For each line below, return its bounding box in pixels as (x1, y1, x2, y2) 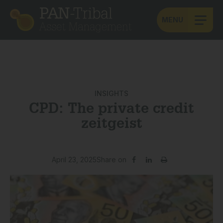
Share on (97, 155, 126, 164)
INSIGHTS (95, 89, 128, 98)
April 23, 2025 (52, 155, 97, 164)
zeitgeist (81, 117, 142, 132)
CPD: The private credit (29, 103, 194, 117)
